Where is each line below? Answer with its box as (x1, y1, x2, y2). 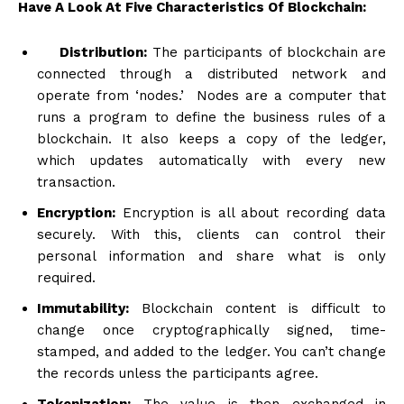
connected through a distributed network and (37, 65, 386, 82)
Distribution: (59, 43, 147, 60)
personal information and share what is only (37, 247, 386, 264)
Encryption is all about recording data (115, 204, 386, 221)
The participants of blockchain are (146, 43, 387, 60)
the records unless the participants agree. (37, 364, 318, 381)
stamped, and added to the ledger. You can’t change (37, 343, 386, 360)
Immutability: (37, 299, 129, 317)
